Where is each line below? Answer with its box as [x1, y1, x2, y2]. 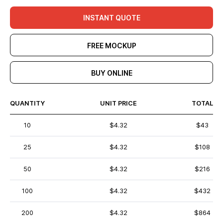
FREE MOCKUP [87, 41, 136, 50]
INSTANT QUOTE [83, 13, 140, 22]
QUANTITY [10, 100, 45, 107]
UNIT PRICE [100, 100, 137, 107]
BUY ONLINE [91, 69, 132, 77]
